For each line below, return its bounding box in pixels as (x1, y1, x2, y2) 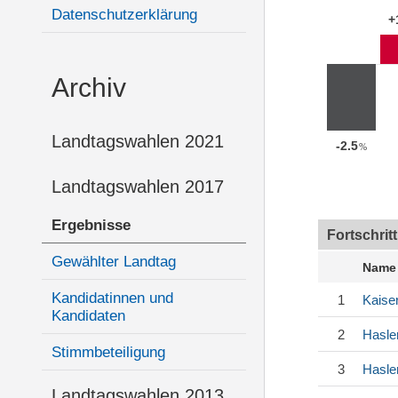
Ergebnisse (52, 217, 131, 234)
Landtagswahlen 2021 (52, 131, 224, 151)
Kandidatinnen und (52, 290, 173, 306)
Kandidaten (52, 307, 125, 324)
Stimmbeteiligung (52, 344, 165, 361)
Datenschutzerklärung (52, 6, 197, 23)
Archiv (52, 73, 126, 102)
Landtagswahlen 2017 (52, 177, 224, 196)
